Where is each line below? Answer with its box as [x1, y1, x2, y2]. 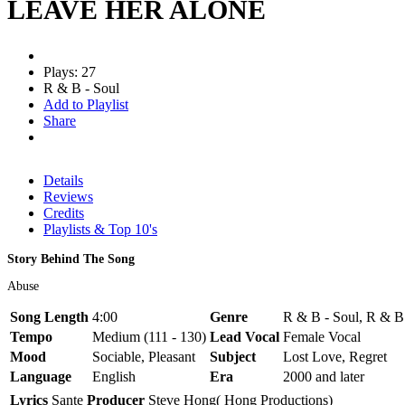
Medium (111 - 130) [92, 328, 206, 344]
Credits [43, 204, 84, 221]
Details [43, 172, 83, 188]
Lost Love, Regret [283, 348, 387, 364]
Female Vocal [283, 328, 361, 344]
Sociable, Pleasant [92, 348, 195, 364]
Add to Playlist [43, 96, 128, 112]
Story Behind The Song [7, 251, 135, 266]
